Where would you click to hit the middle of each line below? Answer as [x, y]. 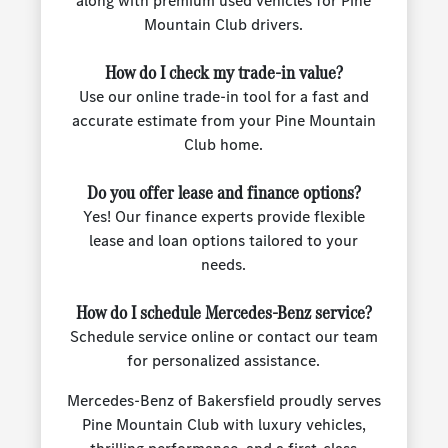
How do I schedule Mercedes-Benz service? [223, 313]
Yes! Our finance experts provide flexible [223, 217]
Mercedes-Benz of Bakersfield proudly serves [223, 401]
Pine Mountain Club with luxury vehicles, [223, 425]
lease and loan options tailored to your [224, 241]
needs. [224, 265]
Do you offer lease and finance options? [223, 193]
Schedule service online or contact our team [223, 337]
